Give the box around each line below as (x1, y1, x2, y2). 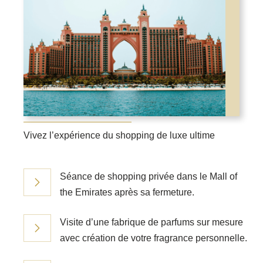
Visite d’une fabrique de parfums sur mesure (60, 217, 243, 228)
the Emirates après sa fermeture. (60, 187, 194, 198)
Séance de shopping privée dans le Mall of (60, 171, 237, 182)
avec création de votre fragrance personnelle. (60, 233, 247, 244)
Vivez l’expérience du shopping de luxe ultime (23, 130, 215, 141)
